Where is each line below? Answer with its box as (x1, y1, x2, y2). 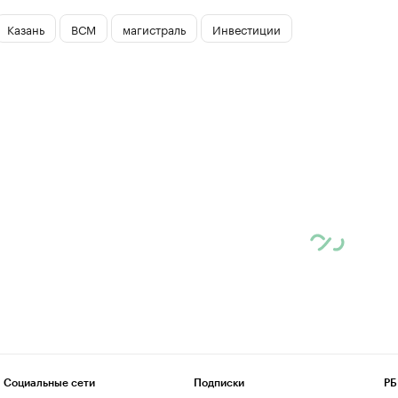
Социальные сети (3, 378, 95, 388)
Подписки (193, 378, 244, 388)
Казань (6, 19, 44, 37)
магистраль (122, 19, 186, 37)
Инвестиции (211, 19, 281, 37)
